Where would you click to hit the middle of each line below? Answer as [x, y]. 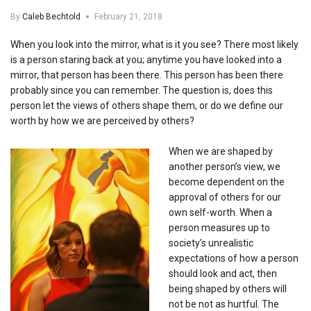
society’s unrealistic [211, 243]
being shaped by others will [228, 288]
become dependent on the [227, 182]
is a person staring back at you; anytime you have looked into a [146, 59]
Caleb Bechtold [51, 16]
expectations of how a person [234, 258]
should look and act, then [223, 273]
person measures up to [219, 227]
